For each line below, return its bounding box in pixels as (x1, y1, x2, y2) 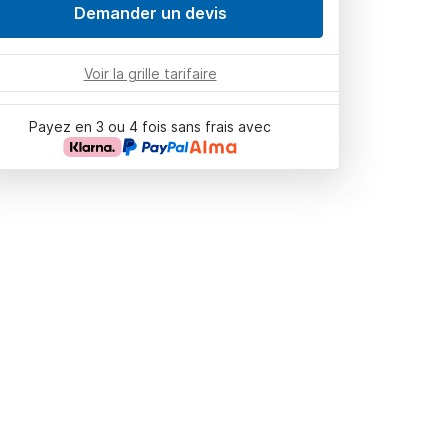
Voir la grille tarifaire (83, 65, 217, 82)
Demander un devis (73, 3, 227, 23)
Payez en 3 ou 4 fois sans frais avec (29, 118, 271, 135)
